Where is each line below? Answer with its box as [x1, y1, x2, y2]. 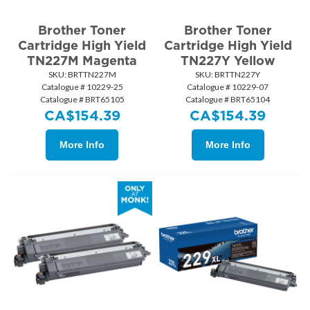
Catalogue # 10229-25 [41, 82, 123, 93]
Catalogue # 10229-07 [187, 82, 269, 93]
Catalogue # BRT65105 [39, 94, 125, 105]
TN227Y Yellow [180, 53, 275, 69]
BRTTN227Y [213, 69, 261, 80]
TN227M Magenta [27, 53, 138, 69]
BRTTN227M [66, 69, 116, 80]
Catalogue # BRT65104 [185, 94, 271, 105]
